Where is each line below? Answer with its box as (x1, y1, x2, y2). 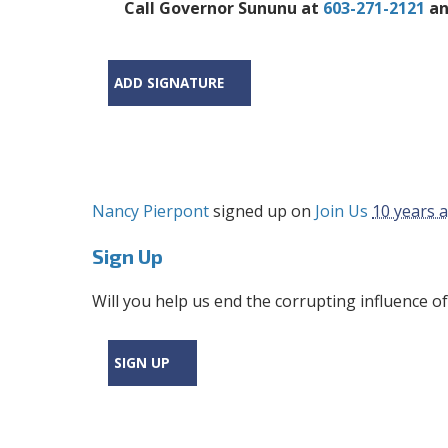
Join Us (315, 199, 369, 222)
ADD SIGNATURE (113, 73, 224, 93)
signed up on (209, 199, 316, 222)
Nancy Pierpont (92, 199, 210, 222)
